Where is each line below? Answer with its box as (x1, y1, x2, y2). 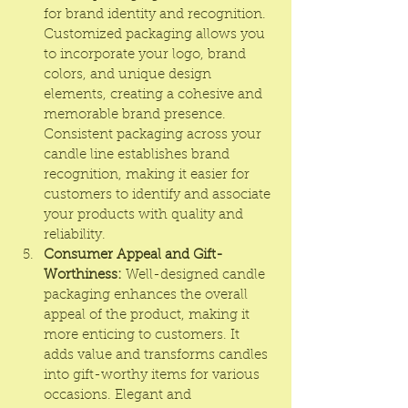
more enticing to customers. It (44, 329, 243, 342)
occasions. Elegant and (44, 389, 195, 403)
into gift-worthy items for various (44, 369, 263, 382)
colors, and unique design (44, 68, 215, 82)
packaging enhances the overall (44, 289, 251, 302)
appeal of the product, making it (44, 309, 253, 322)
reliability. (44, 229, 106, 242)
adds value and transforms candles (44, 349, 271, 362)
